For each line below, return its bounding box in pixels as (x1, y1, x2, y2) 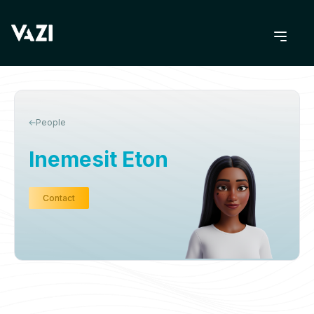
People (36, 117, 66, 128)
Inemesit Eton (29, 146, 168, 172)
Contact (43, 193, 75, 203)
